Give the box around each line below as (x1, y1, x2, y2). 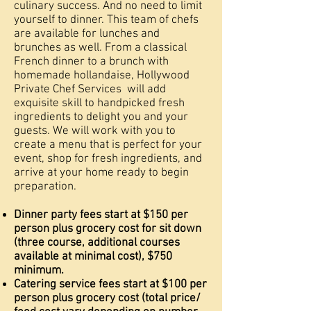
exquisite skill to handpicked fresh (14, 96, 185, 110)
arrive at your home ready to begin (14, 165, 189, 180)
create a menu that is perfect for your (14, 137, 202, 152)
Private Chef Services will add (14, 82, 166, 96)
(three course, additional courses (14, 235, 180, 250)
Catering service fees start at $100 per (14, 277, 207, 292)
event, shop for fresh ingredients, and (14, 151, 202, 166)
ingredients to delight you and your (14, 110, 188, 124)
